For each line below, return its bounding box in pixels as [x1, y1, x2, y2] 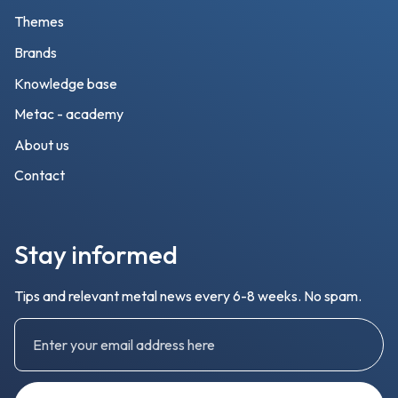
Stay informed [14, 238, 178, 271]
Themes [14, 12, 64, 31]
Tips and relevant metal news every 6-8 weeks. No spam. [14, 287, 362, 306]
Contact [14, 166, 65, 185]
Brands [14, 43, 57, 61]
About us [14, 135, 69, 154]
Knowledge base [14, 74, 117, 92]
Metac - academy [14, 105, 123, 123]
